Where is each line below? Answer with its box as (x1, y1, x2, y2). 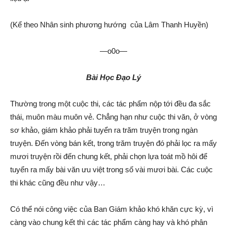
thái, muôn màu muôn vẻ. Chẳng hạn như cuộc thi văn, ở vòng (10, 112, 217, 121)
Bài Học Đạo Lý (86, 73, 141, 82)
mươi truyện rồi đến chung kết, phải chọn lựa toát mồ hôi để (10, 152, 207, 161)
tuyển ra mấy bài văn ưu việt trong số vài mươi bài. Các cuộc (10, 165, 213, 174)
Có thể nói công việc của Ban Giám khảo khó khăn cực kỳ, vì (10, 205, 213, 213)
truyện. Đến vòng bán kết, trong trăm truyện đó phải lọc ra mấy (10, 139, 217, 147)
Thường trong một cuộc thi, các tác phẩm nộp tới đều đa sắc (10, 99, 211, 108)
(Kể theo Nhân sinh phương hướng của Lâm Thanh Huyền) (10, 20, 208, 29)
